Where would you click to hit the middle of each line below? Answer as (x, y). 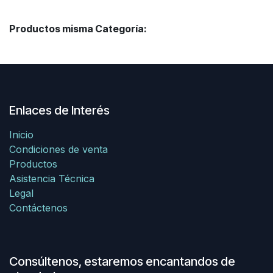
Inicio (21, 134)
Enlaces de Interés (59, 110)
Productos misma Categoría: (78, 28)
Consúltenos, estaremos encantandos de (122, 261)
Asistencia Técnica (52, 178)
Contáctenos (38, 207)
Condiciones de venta (58, 149)
